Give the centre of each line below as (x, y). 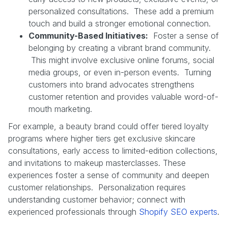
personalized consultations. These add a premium (121, 11)
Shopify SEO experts (178, 211)
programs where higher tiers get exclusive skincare (102, 138)
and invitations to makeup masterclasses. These (97, 163)
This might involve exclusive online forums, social (121, 60)
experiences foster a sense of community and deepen (109, 175)
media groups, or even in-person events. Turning (120, 72)
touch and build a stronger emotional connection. (120, 23)
